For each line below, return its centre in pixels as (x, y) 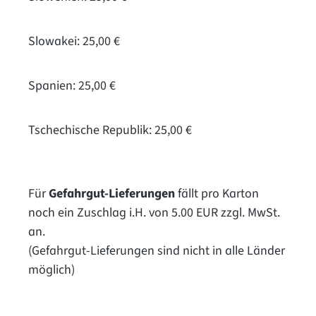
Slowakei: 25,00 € (74, 41)
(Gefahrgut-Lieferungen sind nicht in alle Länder (157, 250)
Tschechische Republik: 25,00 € (110, 130)
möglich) (51, 269)
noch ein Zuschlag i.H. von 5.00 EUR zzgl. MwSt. (154, 212)
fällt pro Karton (217, 193)
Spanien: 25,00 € (72, 85)
